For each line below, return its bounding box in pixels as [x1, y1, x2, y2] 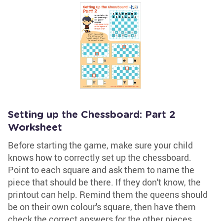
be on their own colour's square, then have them [8, 201, 196, 213]
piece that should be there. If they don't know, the [8, 176, 201, 188]
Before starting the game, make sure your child [8, 139, 193, 151]
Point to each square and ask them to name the [8, 164, 194, 176]
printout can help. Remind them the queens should [8, 188, 208, 200]
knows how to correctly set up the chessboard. [8, 151, 191, 163]
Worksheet [8, 123, 62, 133]
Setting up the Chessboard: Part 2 [8, 110, 176, 120]
